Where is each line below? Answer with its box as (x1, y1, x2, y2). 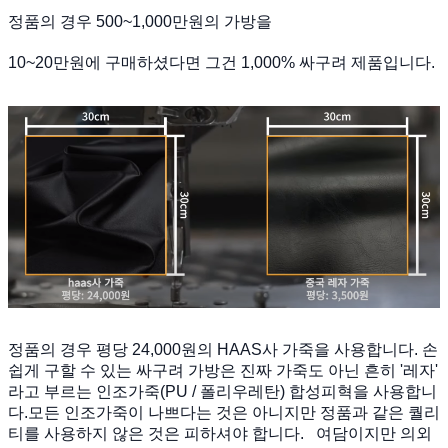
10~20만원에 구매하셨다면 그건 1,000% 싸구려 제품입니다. (8, 53, 435, 71)
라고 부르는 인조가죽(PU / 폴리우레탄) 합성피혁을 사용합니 (8, 383, 437, 401)
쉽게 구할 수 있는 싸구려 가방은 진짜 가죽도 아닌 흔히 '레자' (8, 362, 438, 380)
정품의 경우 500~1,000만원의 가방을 (8, 12, 272, 30)
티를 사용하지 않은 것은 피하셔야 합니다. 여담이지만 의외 (8, 425, 432, 443)
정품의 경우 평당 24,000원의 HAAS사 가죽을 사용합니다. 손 (8, 341, 438, 359)
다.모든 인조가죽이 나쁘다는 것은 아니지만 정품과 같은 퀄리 (8, 404, 440, 422)
